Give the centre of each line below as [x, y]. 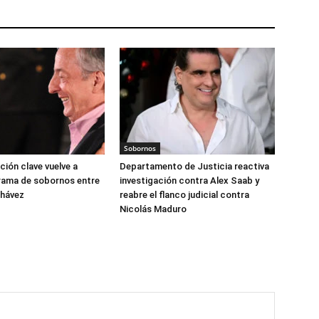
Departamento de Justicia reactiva [194, 166]
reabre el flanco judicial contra [184, 195]
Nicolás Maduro [153, 209]
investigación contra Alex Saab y [189, 181]
